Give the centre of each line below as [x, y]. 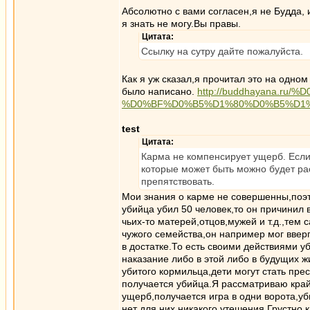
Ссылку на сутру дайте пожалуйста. [222, 51]
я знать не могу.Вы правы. [181, 24]
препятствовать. [178, 181]
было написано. [159, 91]
